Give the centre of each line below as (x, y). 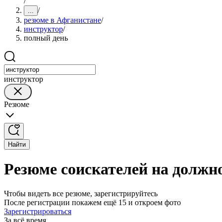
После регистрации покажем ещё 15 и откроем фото (92, 202)
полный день (46, 38)
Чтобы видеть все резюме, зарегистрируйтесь (81, 193)
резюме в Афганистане (62, 20)
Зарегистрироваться (38, 211)
